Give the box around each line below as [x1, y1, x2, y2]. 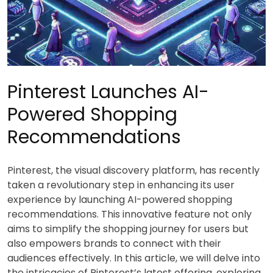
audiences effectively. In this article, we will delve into [7, 250, 260, 265]
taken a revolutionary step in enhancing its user [7, 177, 235, 192]
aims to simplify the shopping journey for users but [7, 221, 249, 236]
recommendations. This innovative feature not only [7, 207, 252, 221]
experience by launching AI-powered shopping [7, 192, 232, 207]
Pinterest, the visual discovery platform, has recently [7, 163, 260, 177]
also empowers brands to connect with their [7, 236, 221, 250]
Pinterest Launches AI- [7, 79, 209, 105]
